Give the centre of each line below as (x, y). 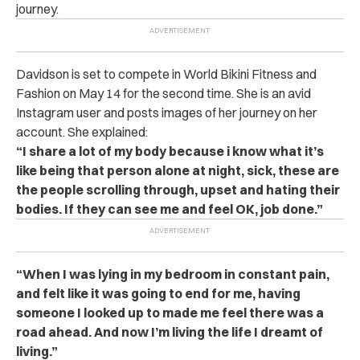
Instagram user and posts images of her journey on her (167, 112)
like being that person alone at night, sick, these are (178, 170)
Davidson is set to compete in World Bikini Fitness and (166, 74)
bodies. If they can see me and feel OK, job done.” (170, 209)
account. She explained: (82, 132)
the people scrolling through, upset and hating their (178, 190)
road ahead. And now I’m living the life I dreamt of (170, 332)
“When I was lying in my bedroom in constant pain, (173, 274)
